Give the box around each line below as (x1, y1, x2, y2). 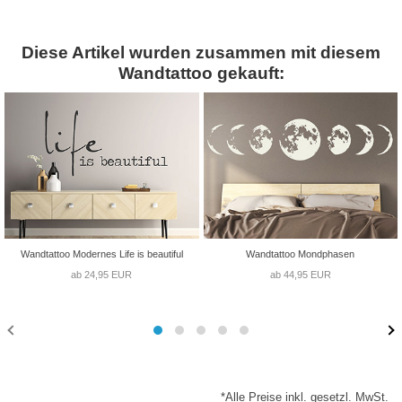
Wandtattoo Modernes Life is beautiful (20, 248, 183, 259)
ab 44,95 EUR (269, 268, 331, 280)
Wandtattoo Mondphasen (246, 248, 355, 259)
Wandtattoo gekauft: (118, 63, 284, 83)
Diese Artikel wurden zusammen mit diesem (22, 42, 380, 62)
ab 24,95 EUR (71, 268, 133, 280)
